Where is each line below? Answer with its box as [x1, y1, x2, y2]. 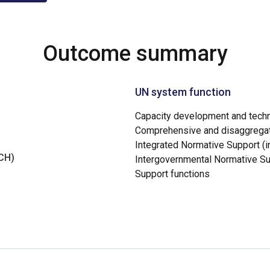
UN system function [135, 86, 231, 98]
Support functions [135, 168, 210, 180]
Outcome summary [42, 41, 228, 66]
